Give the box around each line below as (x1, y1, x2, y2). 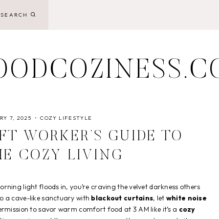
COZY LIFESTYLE (40, 114, 93, 121)
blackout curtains (91, 194, 153, 202)
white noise (166, 194, 207, 202)
